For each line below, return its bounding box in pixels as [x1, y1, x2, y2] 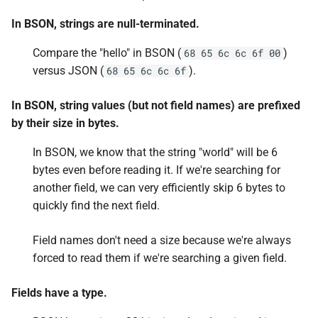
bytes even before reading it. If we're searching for [33, 163, 280, 177]
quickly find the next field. [33, 199, 160, 212]
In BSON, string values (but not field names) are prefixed [11, 99, 300, 112]
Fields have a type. [11, 286, 107, 300]
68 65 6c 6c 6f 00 [184, 47, 280, 60]
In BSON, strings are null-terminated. [11, 17, 199, 31]
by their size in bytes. [11, 116, 119, 130]
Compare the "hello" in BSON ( [33, 46, 181, 60]
